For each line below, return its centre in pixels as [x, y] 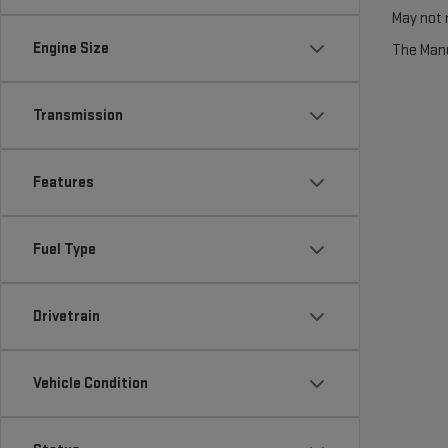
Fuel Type [64, 249]
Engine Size [71, 48]
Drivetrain [66, 316]
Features [63, 182]
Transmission [78, 115]
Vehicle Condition [90, 383]
